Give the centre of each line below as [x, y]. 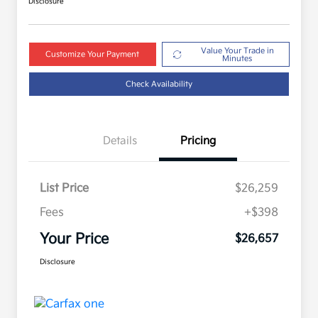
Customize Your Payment [93, 55]
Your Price [74, 240]
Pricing [198, 141]
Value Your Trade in [237, 50]
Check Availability [159, 84]
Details [120, 141]
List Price [64, 189]
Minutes [237, 58]
